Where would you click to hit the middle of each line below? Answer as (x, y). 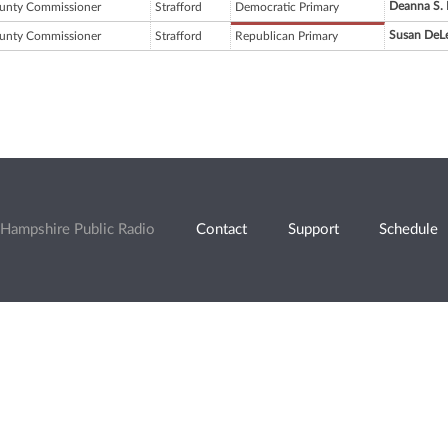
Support (313, 229)
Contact (221, 229)
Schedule (409, 229)
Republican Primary (286, 36)
